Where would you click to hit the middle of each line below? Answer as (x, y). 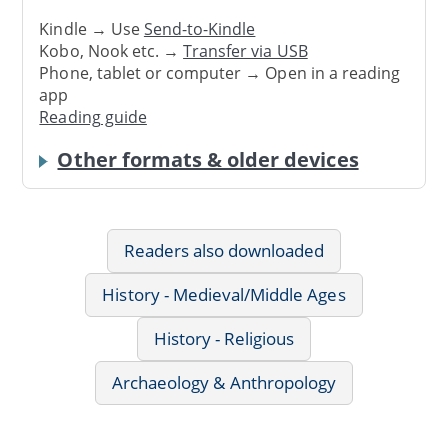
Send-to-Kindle (199, 29)
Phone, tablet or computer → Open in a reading (220, 73)
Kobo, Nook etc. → (111, 51)
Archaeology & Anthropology (224, 382)
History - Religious (224, 338)
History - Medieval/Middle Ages (224, 294)
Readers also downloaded (224, 250)
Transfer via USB (245, 51)
